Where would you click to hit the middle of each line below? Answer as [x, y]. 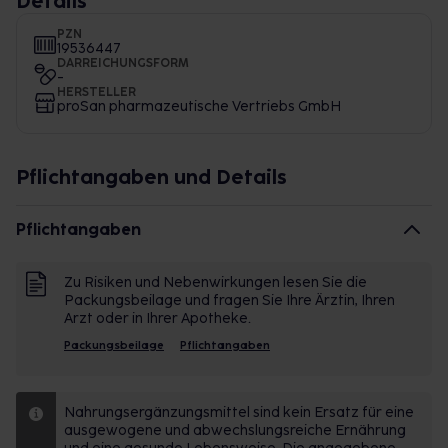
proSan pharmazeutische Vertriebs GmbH [199, 106]
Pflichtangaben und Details [151, 177]
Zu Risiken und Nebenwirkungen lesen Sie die [215, 282]
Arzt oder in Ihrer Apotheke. [157, 318]
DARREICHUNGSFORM [123, 63]
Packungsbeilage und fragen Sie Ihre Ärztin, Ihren [229, 300]
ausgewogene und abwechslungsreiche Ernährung [235, 430]
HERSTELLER [96, 92]
